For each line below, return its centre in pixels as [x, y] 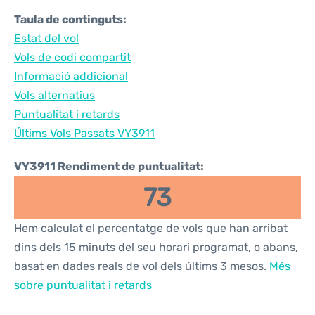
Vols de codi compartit [72, 57]
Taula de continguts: [70, 19]
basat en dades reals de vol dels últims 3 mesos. [142, 266]
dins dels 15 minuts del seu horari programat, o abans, [156, 247]
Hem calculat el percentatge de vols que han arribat [151, 228]
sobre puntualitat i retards [83, 285]
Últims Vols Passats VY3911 [84, 133]
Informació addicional [71, 76]
